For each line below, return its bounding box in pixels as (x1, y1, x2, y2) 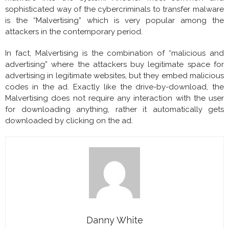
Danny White (86, 215, 143, 226)
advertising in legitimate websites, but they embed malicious (5, 71, 224, 81)
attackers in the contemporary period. (5, 27, 143, 37)
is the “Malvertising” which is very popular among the (5, 16, 224, 26)
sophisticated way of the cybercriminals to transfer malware (5, 5, 224, 14)
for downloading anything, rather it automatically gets (5, 105, 224, 114)
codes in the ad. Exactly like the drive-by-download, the (5, 82, 224, 92)
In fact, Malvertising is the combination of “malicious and (5, 49, 224, 58)
